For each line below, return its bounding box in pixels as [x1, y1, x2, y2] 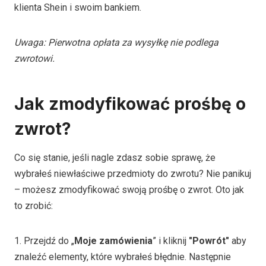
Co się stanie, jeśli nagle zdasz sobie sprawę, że [14, 151, 216, 163]
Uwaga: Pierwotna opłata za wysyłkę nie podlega [14, 36, 218, 48]
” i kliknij [153, 235, 189, 246]
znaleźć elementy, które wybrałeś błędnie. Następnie [14, 251, 231, 262]
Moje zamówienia [74, 235, 153, 246]
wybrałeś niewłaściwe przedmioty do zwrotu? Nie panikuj [14, 167, 251, 179]
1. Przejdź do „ [14, 235, 74, 246]
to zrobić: [14, 199, 53, 211]
